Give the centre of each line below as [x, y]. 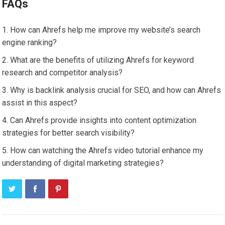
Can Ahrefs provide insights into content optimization [103, 121]
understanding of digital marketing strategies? [83, 163]
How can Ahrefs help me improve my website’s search [105, 30]
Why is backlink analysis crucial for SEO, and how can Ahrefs [116, 90]
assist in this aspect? [40, 103]
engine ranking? [30, 43]
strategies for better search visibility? [69, 133]
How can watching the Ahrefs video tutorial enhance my [107, 151]
